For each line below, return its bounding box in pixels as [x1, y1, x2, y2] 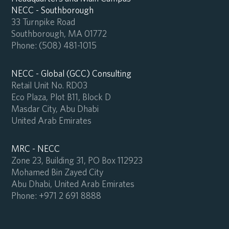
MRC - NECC [11, 143, 60, 154]
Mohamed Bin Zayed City [11, 167, 103, 178]
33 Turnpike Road [11, 16, 75, 28]
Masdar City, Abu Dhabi [11, 103, 99, 114]
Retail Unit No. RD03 [11, 80, 87, 91]
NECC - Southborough [11, 5, 94, 16]
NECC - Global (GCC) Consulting [11, 68, 131, 79]
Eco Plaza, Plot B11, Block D [11, 91, 111, 103]
